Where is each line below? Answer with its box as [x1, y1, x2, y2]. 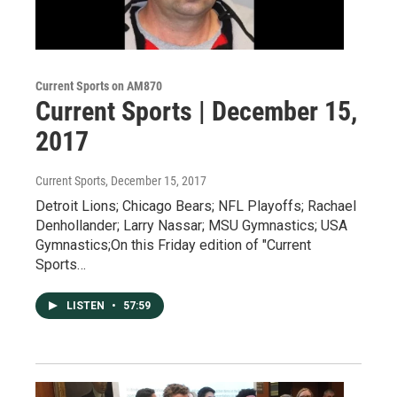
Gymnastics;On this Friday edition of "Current [35, 236, 311, 253]
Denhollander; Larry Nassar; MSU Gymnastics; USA [35, 216, 347, 234]
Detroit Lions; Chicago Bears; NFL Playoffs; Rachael [35, 197, 356, 214]
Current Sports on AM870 [35, 78, 162, 93]
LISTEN [66, 299, 107, 312]
